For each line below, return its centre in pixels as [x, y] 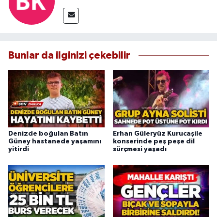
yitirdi [19, 149]
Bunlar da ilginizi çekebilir [69, 56]
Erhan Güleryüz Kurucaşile [157, 133]
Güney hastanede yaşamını [55, 141]
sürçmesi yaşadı [139, 149]
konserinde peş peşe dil [154, 141]
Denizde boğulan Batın [48, 133]
